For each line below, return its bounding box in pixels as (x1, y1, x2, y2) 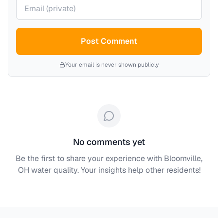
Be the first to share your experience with (16, 153, 164, 163)
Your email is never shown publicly (65, 61, 159, 69)
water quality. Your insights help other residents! (29, 165, 200, 175)
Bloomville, (164, 153, 202, 163)
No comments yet (73, 136, 145, 147)
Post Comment (81, 36, 137, 46)
